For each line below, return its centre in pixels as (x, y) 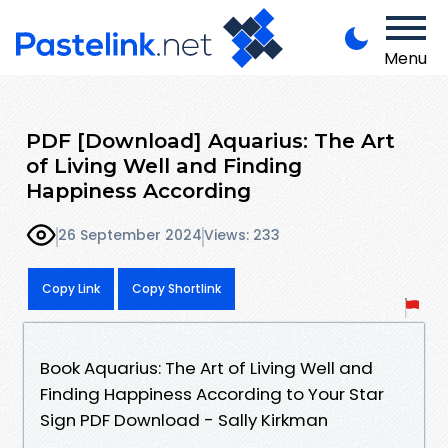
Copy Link (71, 288)
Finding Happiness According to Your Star (212, 393)
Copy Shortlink (176, 288)
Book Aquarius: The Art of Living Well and (206, 367)
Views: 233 (242, 235)
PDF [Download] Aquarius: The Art (210, 140)
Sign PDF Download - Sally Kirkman (184, 419)
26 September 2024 (130, 235)
